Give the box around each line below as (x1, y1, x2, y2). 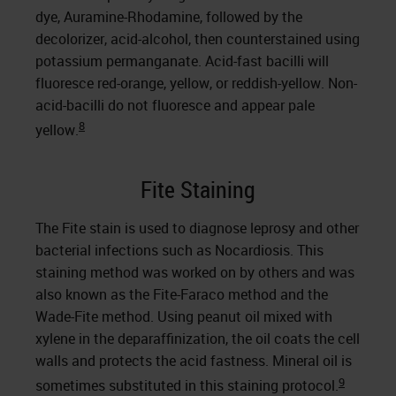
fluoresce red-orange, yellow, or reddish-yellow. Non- (35, 72, 357, 93)
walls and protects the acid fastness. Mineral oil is (35, 351, 352, 371)
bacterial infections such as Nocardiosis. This (35, 240, 324, 261)
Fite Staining (141, 174, 255, 206)
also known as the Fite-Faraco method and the (35, 285, 328, 305)
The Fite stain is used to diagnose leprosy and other (35, 218, 359, 239)
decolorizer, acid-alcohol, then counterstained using (35, 28, 360, 49)
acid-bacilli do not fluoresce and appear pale (35, 95, 315, 115)
